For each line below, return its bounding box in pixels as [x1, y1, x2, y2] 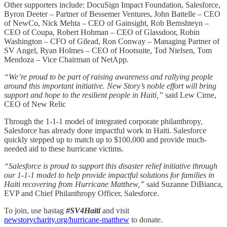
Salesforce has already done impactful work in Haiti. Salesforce [4, 126, 206, 135]
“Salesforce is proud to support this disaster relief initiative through [4, 161, 217, 170]
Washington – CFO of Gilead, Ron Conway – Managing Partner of [4, 36, 219, 46]
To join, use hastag [4, 206, 66, 215]
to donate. [129, 215, 163, 224]
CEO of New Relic [4, 99, 66, 108]
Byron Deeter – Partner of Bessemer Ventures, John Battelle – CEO [4, 9, 220, 18]
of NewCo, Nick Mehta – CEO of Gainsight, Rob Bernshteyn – [4, 18, 209, 27]
